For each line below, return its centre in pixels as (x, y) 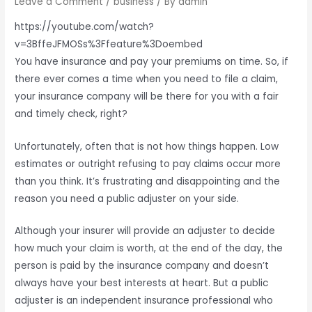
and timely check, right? (71, 114)
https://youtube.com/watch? (85, 26)
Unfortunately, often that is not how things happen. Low (147, 146)
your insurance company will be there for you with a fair (147, 96)
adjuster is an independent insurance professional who (144, 301)
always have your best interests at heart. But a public (142, 283)
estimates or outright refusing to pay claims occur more (148, 164)
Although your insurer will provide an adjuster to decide (145, 231)
